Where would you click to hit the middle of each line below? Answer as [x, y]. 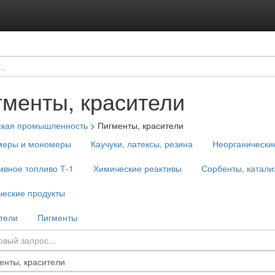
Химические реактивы [137, 168]
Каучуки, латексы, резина [142, 144]
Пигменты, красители [141, 125]
